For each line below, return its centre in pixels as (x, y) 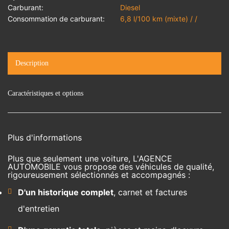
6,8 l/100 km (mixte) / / (159, 19)
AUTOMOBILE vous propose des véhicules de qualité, (111, 167)
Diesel (130, 7)
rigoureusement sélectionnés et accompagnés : (99, 175)
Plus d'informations (45, 138)
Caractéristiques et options (45, 93)
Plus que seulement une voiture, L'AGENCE (90, 158)
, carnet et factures (150, 192)
